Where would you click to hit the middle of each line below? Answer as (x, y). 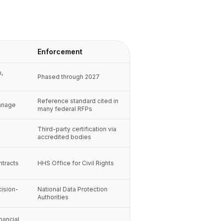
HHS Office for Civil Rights (76, 163)
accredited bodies (64, 137)
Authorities (53, 197)
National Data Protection (73, 189)
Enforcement (60, 52)
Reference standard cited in (78, 101)
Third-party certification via (77, 129)
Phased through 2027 (69, 77)
